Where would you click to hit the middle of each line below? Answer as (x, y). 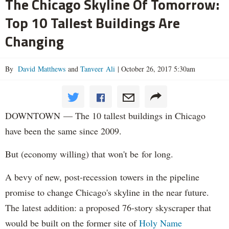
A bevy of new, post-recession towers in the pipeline (102, 177)
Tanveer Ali (97, 69)
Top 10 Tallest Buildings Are (93, 23)
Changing (35, 41)
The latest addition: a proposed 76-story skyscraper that (108, 208)
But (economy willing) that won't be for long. (89, 154)
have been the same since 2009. (65, 131)
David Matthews (41, 69)
